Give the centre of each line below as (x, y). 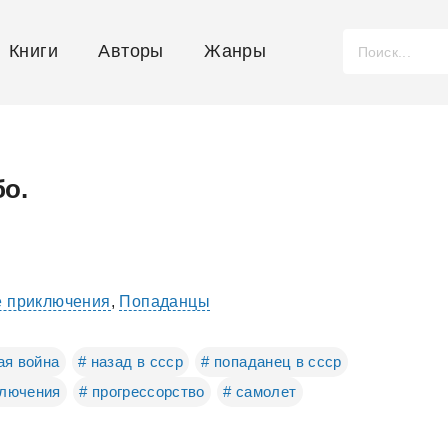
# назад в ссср (130, 361)
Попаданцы (165, 301)
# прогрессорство (142, 391)
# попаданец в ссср (271, 361)
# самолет (260, 391)
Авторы (131, 51)
